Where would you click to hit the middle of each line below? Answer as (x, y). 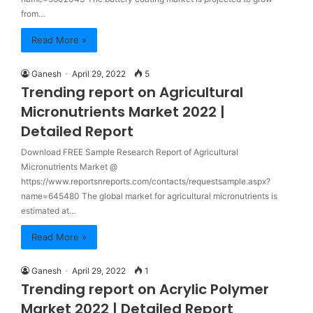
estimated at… (49, 211)
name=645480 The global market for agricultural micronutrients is (149, 196)
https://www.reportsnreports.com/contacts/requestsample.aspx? (146, 181)
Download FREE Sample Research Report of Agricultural (130, 152)
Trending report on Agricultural (132, 92)
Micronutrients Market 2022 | (123, 112)
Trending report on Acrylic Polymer (145, 289)
